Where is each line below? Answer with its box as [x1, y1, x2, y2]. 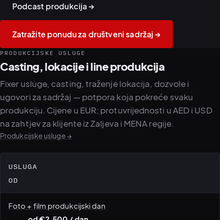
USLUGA [8, 161, 37, 171]
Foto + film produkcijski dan [8, 200, 106, 210]
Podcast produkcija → [12, 1, 95, 11]
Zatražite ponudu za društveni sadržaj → [12, 29, 161, 39]
